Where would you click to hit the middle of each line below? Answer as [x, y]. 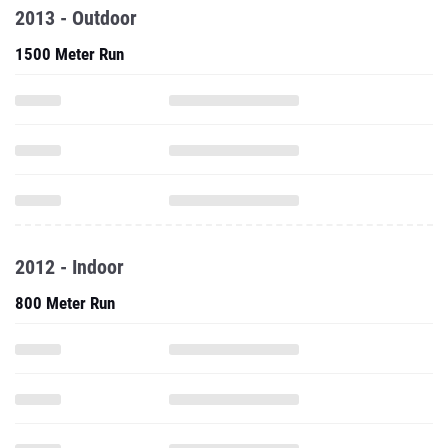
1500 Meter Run [69, 54]
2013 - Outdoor [76, 18]
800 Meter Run [65, 303]
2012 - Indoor [69, 267]
